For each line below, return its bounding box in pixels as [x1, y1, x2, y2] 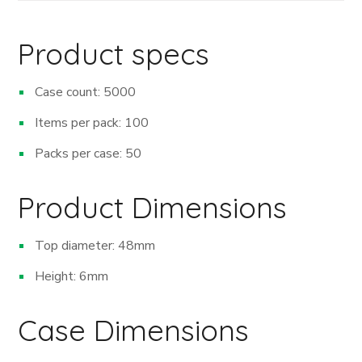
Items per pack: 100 [35, 113, 149, 132]
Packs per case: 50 [35, 144, 142, 162]
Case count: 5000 [35, 82, 137, 101]
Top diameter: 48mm [35, 236, 156, 255]
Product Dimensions [18, 188, 288, 225]
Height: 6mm [35, 267, 109, 285]
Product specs [18, 35, 210, 72]
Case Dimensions [18, 311, 250, 348]
